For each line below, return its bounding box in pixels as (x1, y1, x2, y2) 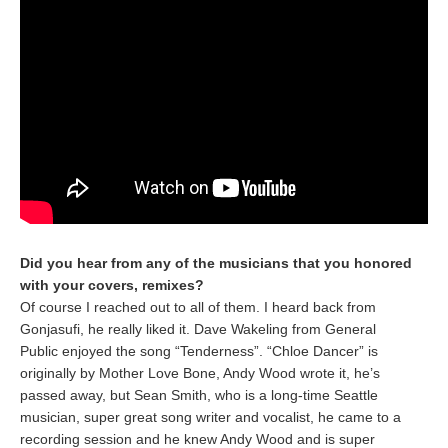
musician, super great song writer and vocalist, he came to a (20, 409, 401, 425)
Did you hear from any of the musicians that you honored (20, 255, 412, 271)
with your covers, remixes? (20, 277, 204, 293)
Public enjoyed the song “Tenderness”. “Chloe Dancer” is (20, 343, 378, 359)
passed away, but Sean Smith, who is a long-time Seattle (20, 387, 378, 403)
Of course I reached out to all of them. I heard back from (20, 299, 376, 315)
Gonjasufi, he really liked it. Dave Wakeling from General (20, 321, 376, 337)
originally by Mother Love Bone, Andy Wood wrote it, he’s (20, 365, 380, 381)
